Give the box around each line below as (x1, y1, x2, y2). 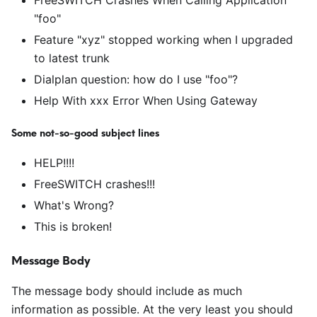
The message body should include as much (11, 284, 242, 298)
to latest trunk (34, 51, 110, 65)
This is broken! (34, 219, 112, 234)
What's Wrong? (34, 198, 114, 212)
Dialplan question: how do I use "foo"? (34, 72, 238, 86)
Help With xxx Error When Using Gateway (34, 93, 258, 108)
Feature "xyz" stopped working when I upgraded (34, 33, 293, 47)
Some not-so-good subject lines (11, 127, 159, 139)
